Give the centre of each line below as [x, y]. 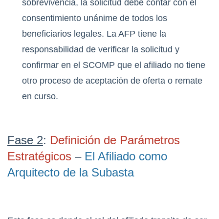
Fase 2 [25, 140]
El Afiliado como [126, 156]
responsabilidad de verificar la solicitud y [101, 50]
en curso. [40, 97]
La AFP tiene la [135, 34]
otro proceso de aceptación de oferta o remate [112, 81]
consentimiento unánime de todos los [95, 18]
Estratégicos [39, 156]
